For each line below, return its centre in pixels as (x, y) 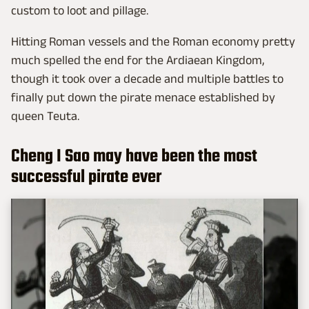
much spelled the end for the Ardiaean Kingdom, (138, 60)
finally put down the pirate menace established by (143, 97)
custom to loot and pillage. (80, 10)
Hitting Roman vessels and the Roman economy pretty (153, 41)
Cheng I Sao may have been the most (134, 156)
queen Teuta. (45, 116)
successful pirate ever (86, 177)
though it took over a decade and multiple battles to (147, 78)
